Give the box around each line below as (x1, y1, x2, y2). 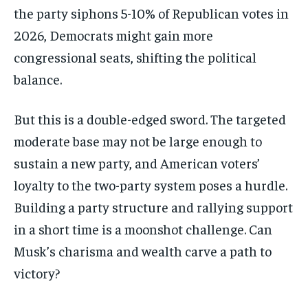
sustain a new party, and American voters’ (14, 154, 260, 172)
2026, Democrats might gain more (14, 26, 213, 44)
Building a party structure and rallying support (14, 198, 293, 216)
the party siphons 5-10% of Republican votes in (14, 4, 289, 22)
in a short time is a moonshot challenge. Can (14, 220, 272, 238)
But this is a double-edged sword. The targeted (14, 110, 286, 128)
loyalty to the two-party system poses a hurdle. (14, 176, 287, 194)
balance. (14, 70, 62, 88)
